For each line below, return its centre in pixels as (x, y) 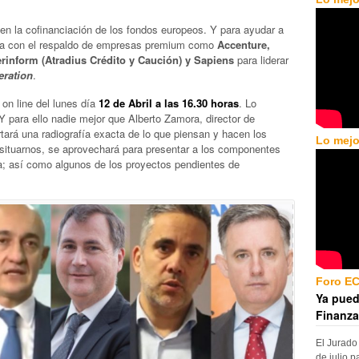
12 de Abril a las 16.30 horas (169, 103)
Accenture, (244, 45)
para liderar (261, 60)
